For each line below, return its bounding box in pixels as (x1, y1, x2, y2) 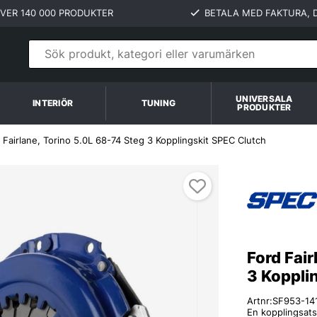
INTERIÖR (33, 97, 74, 108)
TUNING (141, 97, 176, 108)
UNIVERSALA (236, 93, 293, 104)
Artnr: (247, 295, 273, 307)
